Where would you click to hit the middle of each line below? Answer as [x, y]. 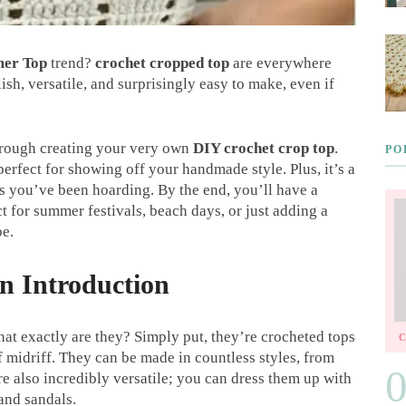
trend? [71, 63]
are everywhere [280, 63]
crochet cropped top [162, 63]
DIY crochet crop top [264, 148]
